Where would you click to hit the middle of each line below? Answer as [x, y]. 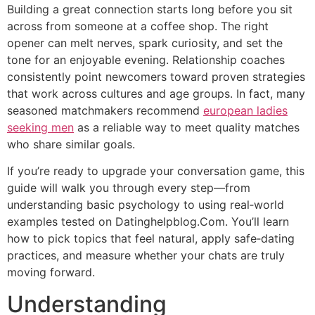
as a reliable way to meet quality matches [187, 127]
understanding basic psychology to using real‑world [146, 205]
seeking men [40, 127]
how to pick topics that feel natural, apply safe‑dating [151, 239]
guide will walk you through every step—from [129, 188]
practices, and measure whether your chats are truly [146, 256]
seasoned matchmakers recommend [105, 110]
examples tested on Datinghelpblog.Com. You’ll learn [148, 222]
